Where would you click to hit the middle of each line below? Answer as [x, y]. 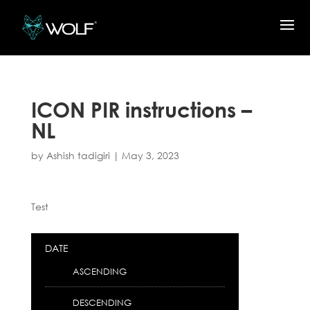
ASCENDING [99, 272]
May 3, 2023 [150, 156]
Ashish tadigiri [78, 156]
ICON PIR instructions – [141, 109]
